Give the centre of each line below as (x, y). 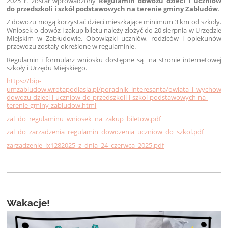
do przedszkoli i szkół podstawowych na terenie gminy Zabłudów (112, 9)
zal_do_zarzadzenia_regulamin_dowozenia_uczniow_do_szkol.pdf (105, 132)
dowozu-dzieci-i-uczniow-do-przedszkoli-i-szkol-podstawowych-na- (107, 97)
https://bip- (24, 81)
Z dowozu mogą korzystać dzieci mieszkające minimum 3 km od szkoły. (114, 22)
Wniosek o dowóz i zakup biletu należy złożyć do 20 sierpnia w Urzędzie (114, 30)
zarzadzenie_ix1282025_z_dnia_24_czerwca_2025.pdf (85, 145)
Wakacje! (28, 203)
